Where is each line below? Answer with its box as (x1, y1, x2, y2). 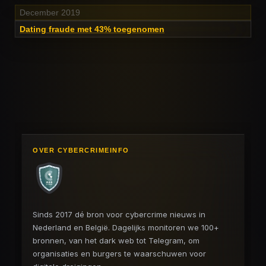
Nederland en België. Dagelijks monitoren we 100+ (33, 223, 219, 232)
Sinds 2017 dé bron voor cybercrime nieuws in (33, 210, 205, 219)
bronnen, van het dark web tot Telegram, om (33, 236, 199, 245)
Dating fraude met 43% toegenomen (20, 24, 164, 34)
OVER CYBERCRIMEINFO (33, 147, 129, 154)
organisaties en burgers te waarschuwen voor (33, 249, 206, 258)
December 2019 (20, 7, 80, 17)
